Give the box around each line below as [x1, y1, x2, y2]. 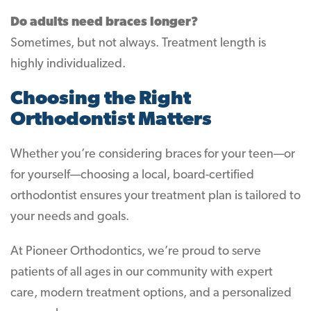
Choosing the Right [10, 90, 191, 109]
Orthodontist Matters [10, 110, 212, 130]
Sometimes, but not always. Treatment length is [10, 37, 266, 50]
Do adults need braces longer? [10, 16, 198, 29]
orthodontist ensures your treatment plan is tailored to [10, 190, 301, 203]
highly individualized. [10, 58, 126, 71]
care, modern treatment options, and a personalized [10, 287, 292, 300]
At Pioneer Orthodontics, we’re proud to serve [10, 245, 261, 258]
